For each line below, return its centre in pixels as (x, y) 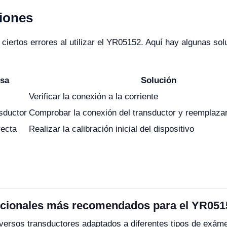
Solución (159, 80)
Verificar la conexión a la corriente (93, 97)
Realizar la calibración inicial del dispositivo (111, 129)
